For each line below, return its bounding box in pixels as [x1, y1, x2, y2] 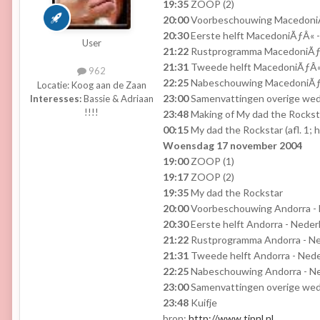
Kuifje [189, 296, 217, 309]
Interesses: [29, 92, 81, 104]
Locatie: [36, 79, 71, 91]
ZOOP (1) [189, 155, 234, 168]
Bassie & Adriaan [81, 92, 154, 104]
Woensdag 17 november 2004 [163, 139, 302, 152]
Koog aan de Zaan [71, 79, 146, 91]
